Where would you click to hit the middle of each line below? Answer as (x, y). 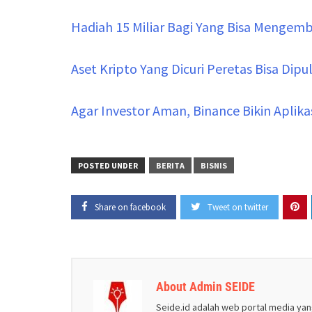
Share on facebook (130, 207)
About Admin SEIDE (205, 287)
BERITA (170, 165)
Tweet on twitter (238, 207)
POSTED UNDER (108, 165)
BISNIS (214, 165)
